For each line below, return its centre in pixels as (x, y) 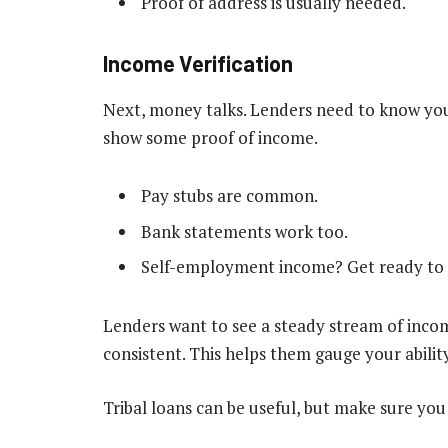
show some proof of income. (210, 137)
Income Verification (198, 63)
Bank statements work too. (244, 231)
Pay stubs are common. (229, 196)
